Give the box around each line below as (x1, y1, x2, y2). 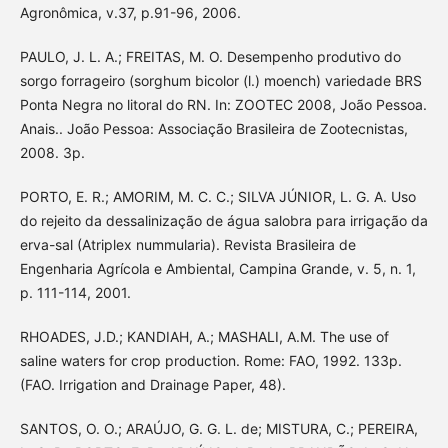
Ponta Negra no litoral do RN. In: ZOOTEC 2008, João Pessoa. (19, 95, 427, 113)
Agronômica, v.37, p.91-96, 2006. (19, 3, 241, 21)
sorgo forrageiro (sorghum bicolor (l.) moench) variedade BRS (19, 71, 422, 89)
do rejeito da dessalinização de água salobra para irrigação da (19, 211, 428, 229)
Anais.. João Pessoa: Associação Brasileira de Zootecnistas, (19, 119, 408, 137)
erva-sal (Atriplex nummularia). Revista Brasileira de (19, 235, 356, 253)
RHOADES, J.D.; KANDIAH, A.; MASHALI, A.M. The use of (19, 327, 389, 345)
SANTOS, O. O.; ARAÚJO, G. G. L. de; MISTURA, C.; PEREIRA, (19, 419, 418, 437)
